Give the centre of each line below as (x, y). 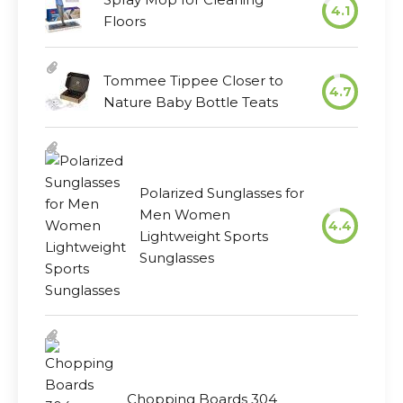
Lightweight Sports (204, 236)
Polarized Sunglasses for (222, 193)
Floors (125, 21)
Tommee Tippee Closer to (193, 81)
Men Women (185, 215)
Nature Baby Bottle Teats (191, 102)
